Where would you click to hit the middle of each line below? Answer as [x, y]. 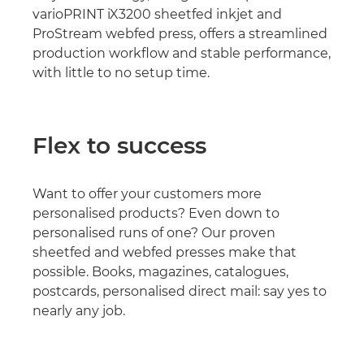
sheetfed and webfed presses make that [165, 252]
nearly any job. [79, 310]
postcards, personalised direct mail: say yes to [180, 291]
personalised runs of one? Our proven [154, 232]
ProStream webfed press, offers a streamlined [180, 33]
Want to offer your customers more [147, 193]
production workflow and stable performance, [182, 53]
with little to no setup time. [121, 72]
